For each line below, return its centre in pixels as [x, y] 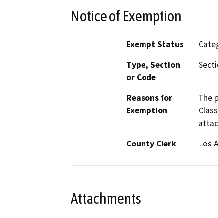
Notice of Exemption [126, 16]
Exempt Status [155, 45]
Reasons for [149, 98]
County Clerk [151, 144]
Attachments [106, 198]
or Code [141, 78]
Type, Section [153, 65]
